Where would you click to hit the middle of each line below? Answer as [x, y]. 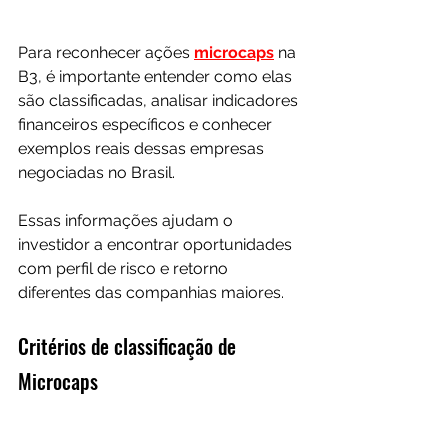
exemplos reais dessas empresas [143, 148]
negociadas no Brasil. [98, 172]
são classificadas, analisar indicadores [160, 100]
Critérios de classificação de [129, 345]
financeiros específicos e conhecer [147, 124]
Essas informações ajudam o [127, 220]
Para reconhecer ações [106, 52]
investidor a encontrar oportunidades [157, 244]
